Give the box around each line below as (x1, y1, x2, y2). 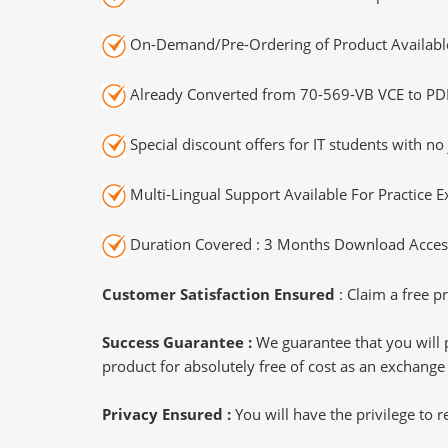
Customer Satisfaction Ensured (102, 283, 335, 304)
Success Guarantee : (102, 331, 256, 352)
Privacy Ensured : (102, 403, 235, 424)
